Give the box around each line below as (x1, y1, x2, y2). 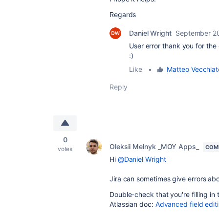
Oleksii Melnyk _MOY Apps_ (109, 142, 199, 151)
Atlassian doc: (109, 200, 155, 208)
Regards (109, 10, 138, 19)
